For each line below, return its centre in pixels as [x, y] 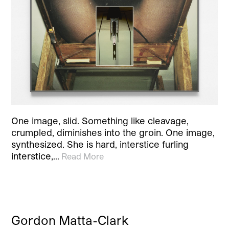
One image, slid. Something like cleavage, [100, 120]
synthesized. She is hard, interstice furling [100, 144]
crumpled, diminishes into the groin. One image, [113, 132]
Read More [83, 156]
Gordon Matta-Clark [70, 220]
